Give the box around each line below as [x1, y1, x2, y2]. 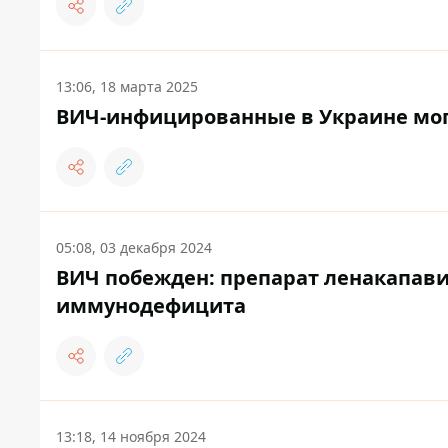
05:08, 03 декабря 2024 [56, 238, 212, 258]
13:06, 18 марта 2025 [56, 77, 198, 97]
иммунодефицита [56, 292, 246, 320]
